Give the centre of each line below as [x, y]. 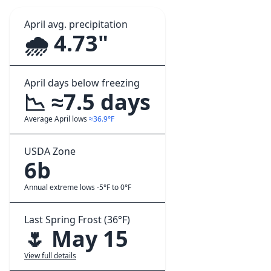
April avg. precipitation [76, 24]
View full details [50, 256]
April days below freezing [82, 83]
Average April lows [57, 119]
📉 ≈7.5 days [87, 102]
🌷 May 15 [76, 239]
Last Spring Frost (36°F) [77, 220]
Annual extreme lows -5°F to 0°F [78, 187]
